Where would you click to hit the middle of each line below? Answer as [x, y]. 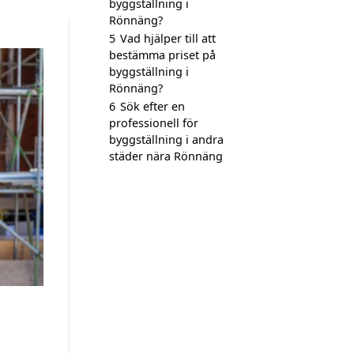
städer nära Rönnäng [166, 156]
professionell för [154, 123]
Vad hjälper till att [168, 38]
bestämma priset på [162, 55]
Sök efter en [153, 106]
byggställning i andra [166, 139]
